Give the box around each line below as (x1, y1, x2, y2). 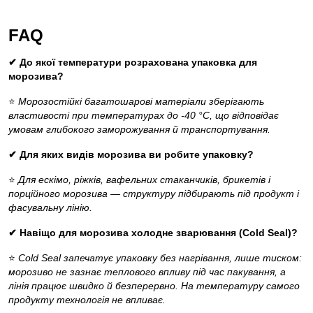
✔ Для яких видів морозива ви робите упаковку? (8, 149, 254, 161)
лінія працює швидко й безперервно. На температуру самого (8, 280, 300, 292)
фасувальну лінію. (8, 202, 92, 214)
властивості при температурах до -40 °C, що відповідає (8, 110, 279, 122)
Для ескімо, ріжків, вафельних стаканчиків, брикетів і (18, 174, 270, 186)
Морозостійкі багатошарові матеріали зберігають (18, 96, 264, 108)
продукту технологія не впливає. (8, 294, 166, 306)
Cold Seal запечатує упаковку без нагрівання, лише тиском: (18, 252, 302, 264)
